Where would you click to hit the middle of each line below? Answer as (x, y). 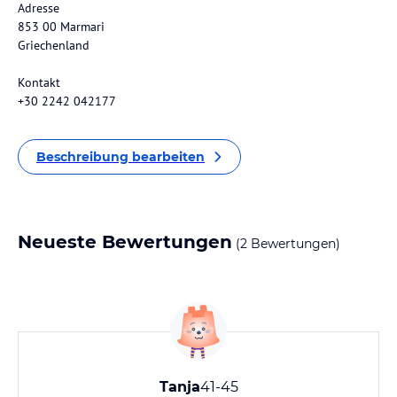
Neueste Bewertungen (125, 242)
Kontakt (39, 82)
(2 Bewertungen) (286, 244)
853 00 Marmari (61, 27)
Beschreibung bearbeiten (121, 157)
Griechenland (54, 45)
